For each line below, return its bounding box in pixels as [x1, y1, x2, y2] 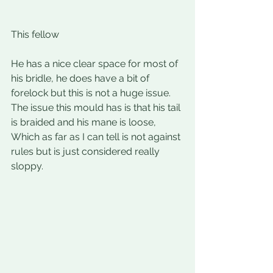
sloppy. [11, 160, 43, 172]
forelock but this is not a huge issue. [11, 87, 173, 99]
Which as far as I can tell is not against [11, 131, 183, 143]
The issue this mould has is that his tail [11, 102, 183, 114]
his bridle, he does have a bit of [11, 73, 152, 85]
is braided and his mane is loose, [11, 116, 158, 129]
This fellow [11, 29, 59, 41]
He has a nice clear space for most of [11, 58, 180, 70]
